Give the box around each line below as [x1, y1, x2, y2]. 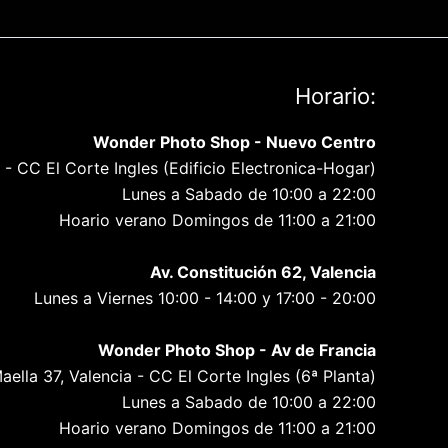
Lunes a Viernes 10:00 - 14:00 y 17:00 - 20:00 [34, 288, 376, 309]
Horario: [295, 83, 376, 110]
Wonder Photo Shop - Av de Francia [98, 340, 376, 361]
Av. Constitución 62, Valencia [150, 262, 376, 283]
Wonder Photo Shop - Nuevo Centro [93, 132, 376, 153]
